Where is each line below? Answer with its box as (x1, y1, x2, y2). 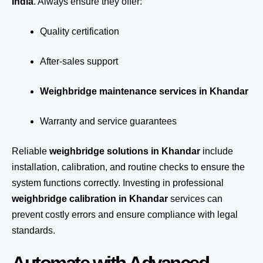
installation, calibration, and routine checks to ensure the (12, 162, 245, 172)
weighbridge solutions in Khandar (49, 146, 200, 156)
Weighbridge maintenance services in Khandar (40, 86, 248, 96)
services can (168, 194, 222, 204)
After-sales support (40, 56, 118, 66)
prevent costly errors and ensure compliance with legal (12, 210, 238, 220)
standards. (12, 225, 55, 235)
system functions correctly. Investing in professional (12, 178, 224, 188)
